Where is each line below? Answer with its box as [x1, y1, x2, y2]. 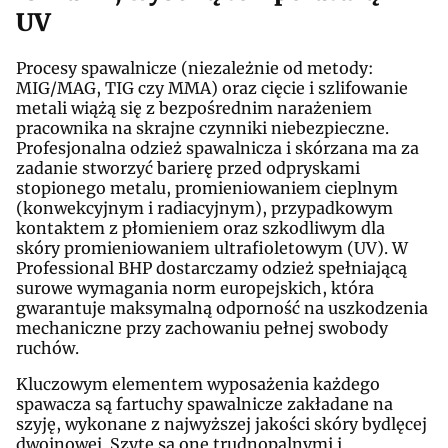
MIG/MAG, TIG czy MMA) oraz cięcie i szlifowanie [16, 77, 408, 98]
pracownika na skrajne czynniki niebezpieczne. [16, 117, 389, 138]
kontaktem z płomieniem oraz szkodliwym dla [16, 217, 385, 238]
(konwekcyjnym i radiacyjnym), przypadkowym [16, 197, 393, 218]
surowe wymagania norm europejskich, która [16, 277, 374, 298]
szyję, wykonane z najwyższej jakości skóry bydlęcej [16, 413, 427, 434]
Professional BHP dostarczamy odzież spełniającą [16, 257, 407, 278]
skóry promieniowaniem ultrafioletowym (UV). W [16, 237, 408, 258]
